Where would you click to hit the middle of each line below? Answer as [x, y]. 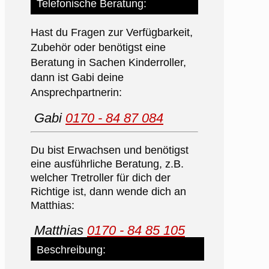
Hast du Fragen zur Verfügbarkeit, [112, 32]
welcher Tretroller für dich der [101, 177]
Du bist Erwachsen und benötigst [110, 150]
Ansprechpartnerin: [76, 92]
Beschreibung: [71, 249]
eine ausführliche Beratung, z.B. [107, 164]
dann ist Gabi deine [77, 77]
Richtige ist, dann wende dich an [108, 191]
